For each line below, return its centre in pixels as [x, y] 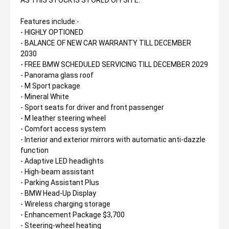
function [35, 150]
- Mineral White [45, 96]
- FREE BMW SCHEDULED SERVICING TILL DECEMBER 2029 [114, 64]
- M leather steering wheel [63, 118]
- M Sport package [50, 86]
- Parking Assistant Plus [60, 182]
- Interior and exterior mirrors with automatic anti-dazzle [113, 139]
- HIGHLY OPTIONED [52, 32]
